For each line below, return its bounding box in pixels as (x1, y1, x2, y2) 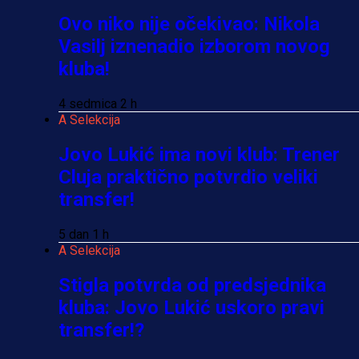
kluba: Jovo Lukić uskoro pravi (58, 296, 325, 319)
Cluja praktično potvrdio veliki (58, 165, 318, 188)
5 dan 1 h (58, 226, 109, 242)
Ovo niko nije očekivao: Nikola (58, 13, 320, 36)
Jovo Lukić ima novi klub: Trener (58, 143, 340, 166)
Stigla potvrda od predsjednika (58, 273, 326, 296)
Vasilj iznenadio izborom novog (58, 35, 330, 58)
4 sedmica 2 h (58, 95, 137, 111)
